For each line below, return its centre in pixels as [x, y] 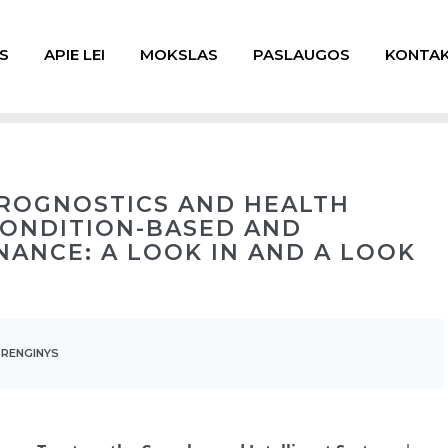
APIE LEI [74, 54]
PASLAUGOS [301, 54]
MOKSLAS [179, 54]
